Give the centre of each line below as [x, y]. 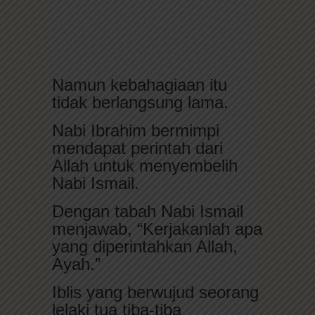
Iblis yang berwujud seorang [155, 292]
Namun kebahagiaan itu [140, 84]
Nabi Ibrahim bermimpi [136, 130]
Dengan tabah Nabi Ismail [148, 211]
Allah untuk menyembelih [145, 165]
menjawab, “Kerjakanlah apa [157, 229]
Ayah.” [76, 264]
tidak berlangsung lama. [140, 102]
